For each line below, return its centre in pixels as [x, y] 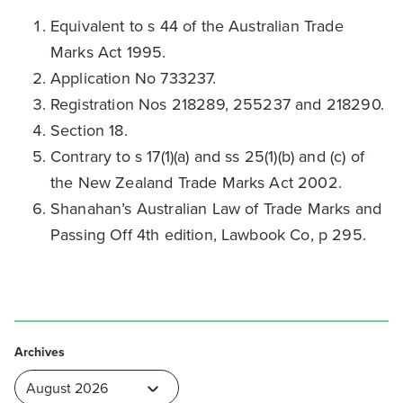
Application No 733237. [134, 78]
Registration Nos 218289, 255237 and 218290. [217, 104]
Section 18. [89, 130]
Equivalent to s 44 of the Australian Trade [197, 26]
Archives [40, 352]
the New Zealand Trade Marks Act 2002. [196, 183]
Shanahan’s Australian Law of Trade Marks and [216, 209]
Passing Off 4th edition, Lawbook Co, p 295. [208, 235]
